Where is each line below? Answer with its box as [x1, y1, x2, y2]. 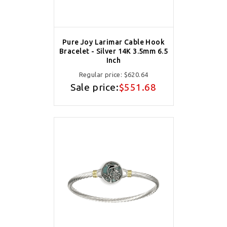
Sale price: [70, 82, 119, 93]
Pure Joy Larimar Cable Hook [62, 38, 165, 46]
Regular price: [79, 71, 124, 78]
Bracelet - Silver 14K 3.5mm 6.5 [59, 47, 168, 55]
